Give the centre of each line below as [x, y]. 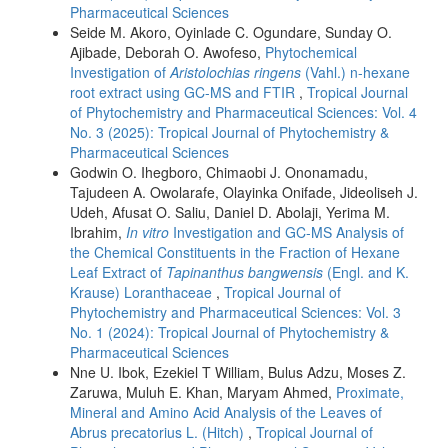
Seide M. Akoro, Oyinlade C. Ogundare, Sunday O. [231, 31]
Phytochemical [311, 51]
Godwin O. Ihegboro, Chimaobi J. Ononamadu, [219, 171]
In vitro [147, 231]
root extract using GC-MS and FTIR [184, 91]
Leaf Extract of [118, 271]
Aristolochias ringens [235, 71]
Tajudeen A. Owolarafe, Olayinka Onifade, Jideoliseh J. [244, 191]
